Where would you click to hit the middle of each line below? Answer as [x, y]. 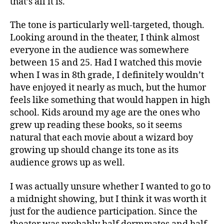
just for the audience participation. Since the [104, 211]
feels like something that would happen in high [110, 100]
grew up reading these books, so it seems [96, 125]
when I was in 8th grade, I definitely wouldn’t [107, 75]
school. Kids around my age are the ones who [105, 113]
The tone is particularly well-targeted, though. [107, 25]
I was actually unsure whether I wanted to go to [110, 186]
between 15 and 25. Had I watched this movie [106, 63]
